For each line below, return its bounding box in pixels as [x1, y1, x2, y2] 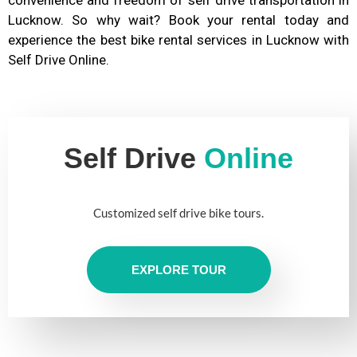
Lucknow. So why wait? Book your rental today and [8, 11, 349, 28]
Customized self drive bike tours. [93, 206, 264, 220]
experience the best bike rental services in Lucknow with [8, 31, 349, 48]
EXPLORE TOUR [131, 263, 226, 277]
